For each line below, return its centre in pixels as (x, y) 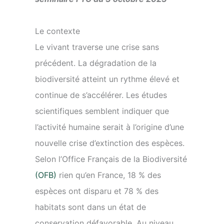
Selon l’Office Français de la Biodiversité (111, 159)
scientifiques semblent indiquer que (102, 111)
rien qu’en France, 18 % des (109, 175)
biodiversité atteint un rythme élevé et (107, 79)
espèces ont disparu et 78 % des (97, 191)
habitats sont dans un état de (90, 207)
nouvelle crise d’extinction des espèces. (110, 143)
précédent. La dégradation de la (96, 63)
